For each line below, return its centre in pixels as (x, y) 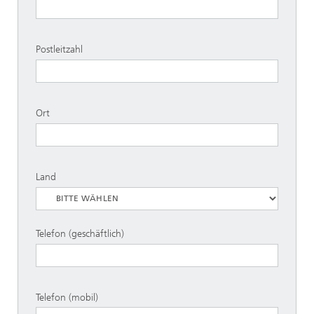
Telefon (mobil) (67, 297)
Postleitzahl (59, 50)
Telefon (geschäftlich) (80, 233)
